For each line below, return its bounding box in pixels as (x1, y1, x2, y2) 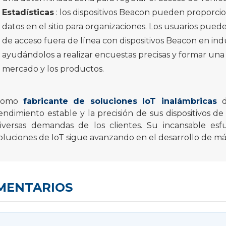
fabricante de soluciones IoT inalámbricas (23, 96, 217, 106)
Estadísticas (2, 8, 54, 18)
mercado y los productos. (2, 64, 104, 74)
